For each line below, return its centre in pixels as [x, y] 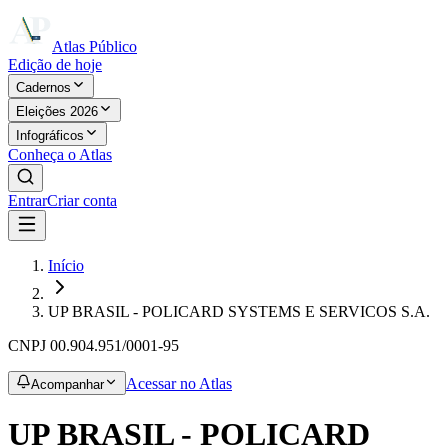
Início [66, 265]
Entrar [27, 200]
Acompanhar [67, 384]
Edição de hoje [55, 64]
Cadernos [43, 87]
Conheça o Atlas [60, 154]
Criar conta [82, 200]
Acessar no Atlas [179, 383]
